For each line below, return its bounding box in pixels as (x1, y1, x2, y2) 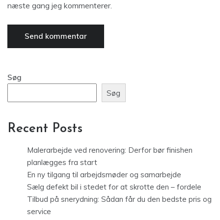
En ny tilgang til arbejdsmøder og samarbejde (27, 170, 181, 180)
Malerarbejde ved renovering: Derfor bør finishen (27, 145, 192, 155)
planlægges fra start (27, 158, 97, 167)
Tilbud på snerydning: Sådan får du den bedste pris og (27, 194, 212, 204)
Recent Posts (7, 122, 82, 136)
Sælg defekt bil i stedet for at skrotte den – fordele (27, 182, 201, 192)
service (27, 207, 51, 217)
